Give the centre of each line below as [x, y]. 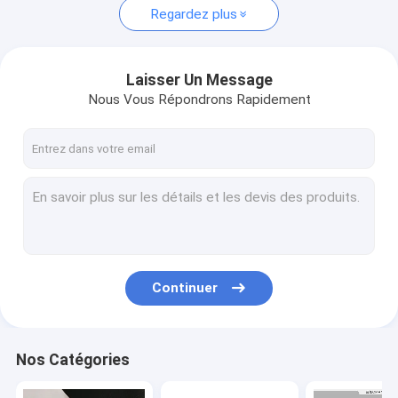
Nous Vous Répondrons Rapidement [199, 99]
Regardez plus [193, 14]
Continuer [185, 288]
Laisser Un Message [199, 80]
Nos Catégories [72, 360]
